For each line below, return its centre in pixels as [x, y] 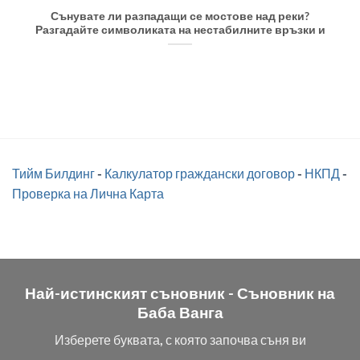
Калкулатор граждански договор [200, 173]
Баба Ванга [180, 312]
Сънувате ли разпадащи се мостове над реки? [180, 16]
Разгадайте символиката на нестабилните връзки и [180, 29]
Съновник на [286, 292]
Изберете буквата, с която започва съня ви [180, 340]
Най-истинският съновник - [131, 292]
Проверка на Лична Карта [88, 193]
